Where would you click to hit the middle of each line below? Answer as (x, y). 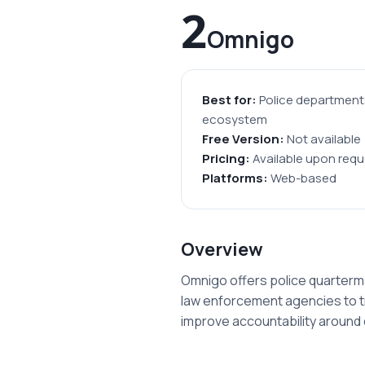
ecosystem (235, 120)
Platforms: (235, 178)
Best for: (229, 100)
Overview (222, 250)
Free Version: (243, 139)
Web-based (302, 178)
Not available (323, 139)
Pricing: (226, 159)
